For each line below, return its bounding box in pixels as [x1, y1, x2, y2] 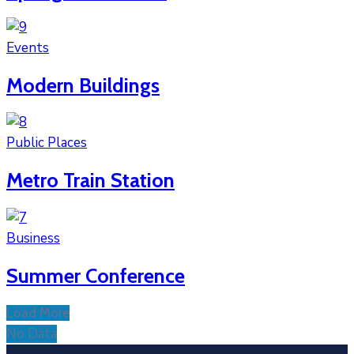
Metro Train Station [6, 168, 175, 193]
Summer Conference [6, 262, 185, 288]
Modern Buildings [6, 73, 160, 98]
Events [6, 38, 49, 57]
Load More [6, 304, 70, 321]
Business [6, 228, 60, 247]
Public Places [6, 134, 87, 153]
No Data [6, 324, 57, 343]
